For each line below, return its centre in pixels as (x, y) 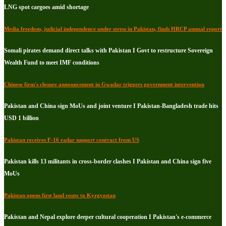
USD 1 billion (21, 118)
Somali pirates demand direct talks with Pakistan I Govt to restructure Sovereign (108, 51)
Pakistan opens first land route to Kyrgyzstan (60, 195)
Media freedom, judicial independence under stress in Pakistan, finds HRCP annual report (113, 29)
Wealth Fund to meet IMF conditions (52, 63)
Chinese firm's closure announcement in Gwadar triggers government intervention (104, 84)
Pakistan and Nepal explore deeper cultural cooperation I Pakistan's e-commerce (108, 217)
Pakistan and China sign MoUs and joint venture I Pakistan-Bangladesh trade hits (111, 106)
